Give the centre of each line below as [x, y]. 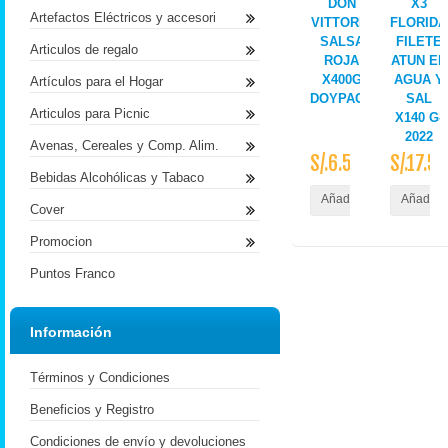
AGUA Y [418, 79]
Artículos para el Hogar [96, 81]
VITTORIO [341, 22]
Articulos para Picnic [90, 113]
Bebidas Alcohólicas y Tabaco [117, 177]
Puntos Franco [72, 273]
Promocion [61, 241]
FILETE [418, 41]
